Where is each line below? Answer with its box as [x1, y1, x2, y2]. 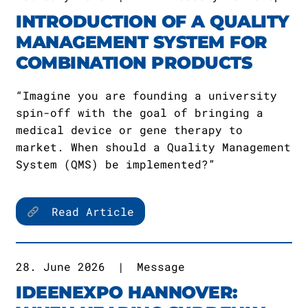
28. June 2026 [16, 259, 105, 274]
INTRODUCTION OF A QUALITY [16, 11, 289, 32]
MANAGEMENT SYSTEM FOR [16, 32, 267, 52]
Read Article [45, 204, 135, 219]
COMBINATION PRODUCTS [16, 52, 252, 73]
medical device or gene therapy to [16, 122, 243, 137]
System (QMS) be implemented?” [16, 157, 215, 171]
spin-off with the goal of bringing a [16, 105, 263, 120]
